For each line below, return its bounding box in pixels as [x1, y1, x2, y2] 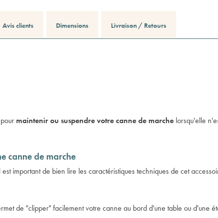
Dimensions [56, 21, 89, 30]
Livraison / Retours [111, 21, 166, 30]
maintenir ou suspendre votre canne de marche [16, 115, 174, 126]
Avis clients [2, 21, 34, 30]
